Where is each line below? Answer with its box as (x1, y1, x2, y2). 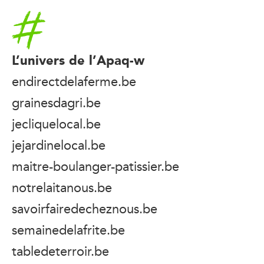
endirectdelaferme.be (12, 71, 136, 91)
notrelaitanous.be (12, 177, 112, 197)
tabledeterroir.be (12, 240, 109, 261)
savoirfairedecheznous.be (12, 198, 157, 219)
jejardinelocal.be (12, 134, 105, 155)
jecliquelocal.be (12, 113, 101, 134)
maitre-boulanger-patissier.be (12, 156, 179, 176)
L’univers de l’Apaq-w (12, 48, 144, 71)
